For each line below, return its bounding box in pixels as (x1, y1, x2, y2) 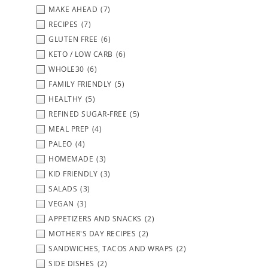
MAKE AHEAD (48, 4, 98, 14)
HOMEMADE (48, 153, 93, 164)
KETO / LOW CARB (48, 48, 113, 59)
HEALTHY (48, 93, 83, 104)
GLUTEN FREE (48, 33, 98, 44)
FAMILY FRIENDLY (48, 78, 112, 89)
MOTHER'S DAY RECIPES (48, 228, 136, 239)
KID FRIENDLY (48, 168, 98, 179)
